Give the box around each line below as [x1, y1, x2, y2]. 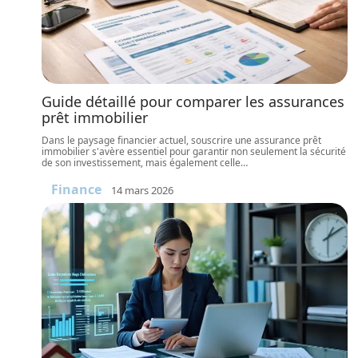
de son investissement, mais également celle [42, 156, 241, 169]
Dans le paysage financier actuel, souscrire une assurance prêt [42, 133, 321, 147]
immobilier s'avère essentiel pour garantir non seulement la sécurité [42, 145, 346, 158]
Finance [51, 181, 101, 198]
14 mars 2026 [111, 182, 173, 197]
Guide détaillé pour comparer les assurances [42, 92, 344, 111]
